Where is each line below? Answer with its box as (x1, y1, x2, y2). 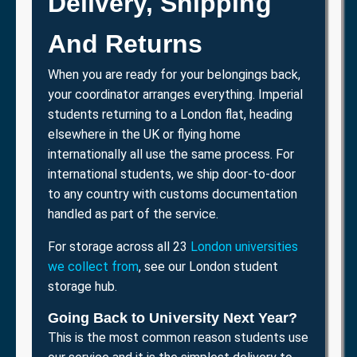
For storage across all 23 (48, 238, 190, 254)
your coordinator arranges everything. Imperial (48, 86, 303, 102)
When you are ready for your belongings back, (48, 66, 300, 82)
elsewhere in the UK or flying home (48, 126, 241, 142)
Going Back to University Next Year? (48, 309, 298, 326)
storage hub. (48, 278, 117, 294)
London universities (190, 238, 298, 254)
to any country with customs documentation (48, 186, 297, 202)
